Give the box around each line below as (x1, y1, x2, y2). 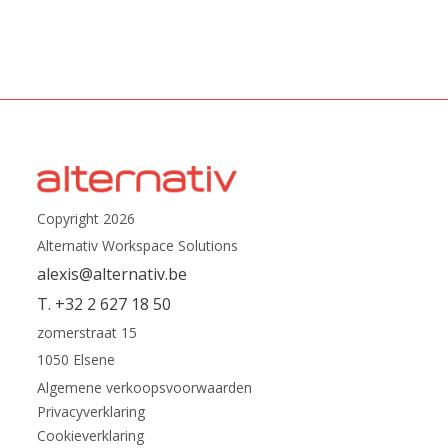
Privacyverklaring (37, 402, 146, 421)
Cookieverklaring (37, 426, 145, 445)
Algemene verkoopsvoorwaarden (37, 378, 253, 397)
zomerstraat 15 (37, 323, 138, 342)
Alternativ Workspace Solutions (37, 236, 239, 255)
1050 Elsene (37, 350, 116, 369)
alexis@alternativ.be (37, 263, 188, 285)
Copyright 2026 (37, 209, 136, 228)
